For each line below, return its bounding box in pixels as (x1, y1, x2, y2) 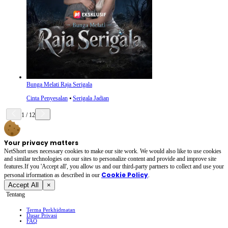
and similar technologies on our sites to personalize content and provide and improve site (4, 155, 216, 162)
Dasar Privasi (26, 212, 57, 218)
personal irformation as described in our (4, 172, 100, 179)
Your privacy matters (4, 138, 78, 147)
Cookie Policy (101, 170, 148, 179)
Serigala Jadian (73, 95, 109, 102)
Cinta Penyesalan (26, 95, 68, 102)
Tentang (6, 191, 25, 198)
